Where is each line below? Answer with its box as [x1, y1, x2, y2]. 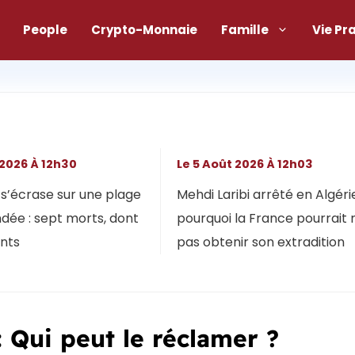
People [23, 21, 67, 38]
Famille [221, 21, 269, 38]
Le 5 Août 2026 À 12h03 [181, 155, 313, 172]
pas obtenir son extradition [176, 232, 345, 251]
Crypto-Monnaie [91, 21, 197, 38]
